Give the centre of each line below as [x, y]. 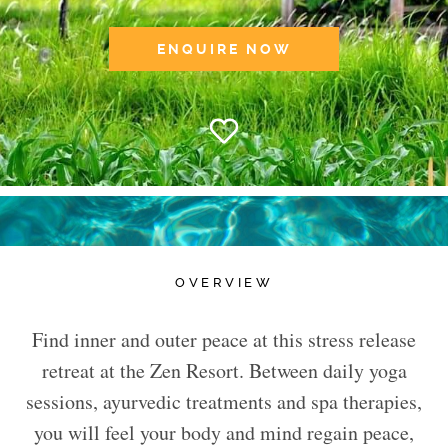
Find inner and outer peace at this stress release [224, 339]
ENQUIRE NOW [224, 48]
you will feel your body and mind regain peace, [224, 432]
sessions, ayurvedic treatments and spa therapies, [224, 401]
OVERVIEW [224, 282]
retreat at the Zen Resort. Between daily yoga [224, 370]
